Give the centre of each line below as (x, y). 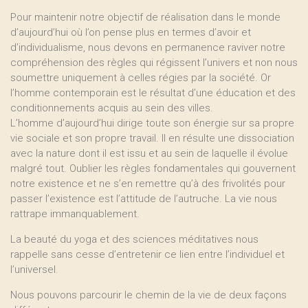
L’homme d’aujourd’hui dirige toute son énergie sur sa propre (152, 123)
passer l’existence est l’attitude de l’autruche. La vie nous (144, 199)
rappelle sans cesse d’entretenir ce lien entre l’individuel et (147, 254)
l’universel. (34, 269)
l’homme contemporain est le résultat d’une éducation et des (153, 93)
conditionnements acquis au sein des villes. (112, 108)
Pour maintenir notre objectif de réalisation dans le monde (145, 17)
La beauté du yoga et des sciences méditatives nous (134, 239)
